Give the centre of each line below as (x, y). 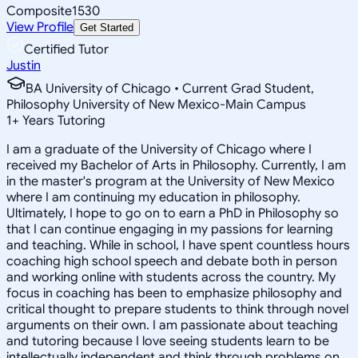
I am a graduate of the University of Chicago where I (159, 149)
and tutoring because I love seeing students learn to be (168, 341)
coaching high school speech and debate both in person (172, 261)
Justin (24, 65)
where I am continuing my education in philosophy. (153, 197)
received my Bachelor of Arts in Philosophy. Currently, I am (176, 165)
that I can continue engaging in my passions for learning (170, 229)
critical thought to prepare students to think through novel (177, 309)
